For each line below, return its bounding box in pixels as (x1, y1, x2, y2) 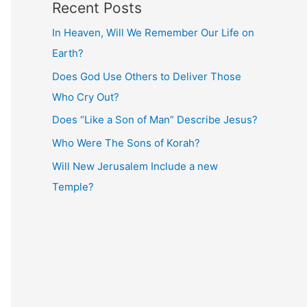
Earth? (52, 46, 84, 60)
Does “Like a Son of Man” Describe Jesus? (52, 113, 258, 127)
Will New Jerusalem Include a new (52, 159, 218, 173)
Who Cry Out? (52, 90, 119, 103)
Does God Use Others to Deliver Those (52, 69, 241, 83)
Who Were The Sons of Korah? (52, 136, 200, 150)
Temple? (52, 180, 94, 193)
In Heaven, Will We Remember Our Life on (52, 25, 254, 39)
